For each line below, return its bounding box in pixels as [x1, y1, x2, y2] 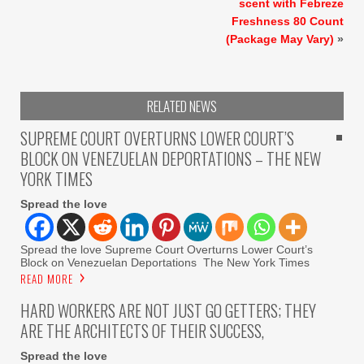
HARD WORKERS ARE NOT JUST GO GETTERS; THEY [20, 297, 316, 323]
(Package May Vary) [226, 32, 334, 45]
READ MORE [20, 270, 73, 287]
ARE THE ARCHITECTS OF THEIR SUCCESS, [20, 318, 264, 343]
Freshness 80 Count [232, 14, 344, 28]
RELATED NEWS [147, 95, 217, 116]
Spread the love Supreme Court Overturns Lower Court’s [20, 242, 313, 256]
